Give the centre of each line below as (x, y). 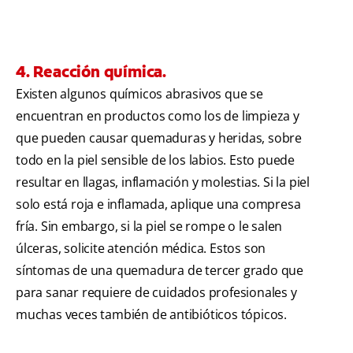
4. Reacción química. (91, 72)
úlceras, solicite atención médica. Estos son (141, 249)
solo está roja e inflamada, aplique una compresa (158, 204)
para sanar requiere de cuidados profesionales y (156, 293)
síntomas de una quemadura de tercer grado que (160, 271)
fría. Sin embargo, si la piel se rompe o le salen (149, 227)
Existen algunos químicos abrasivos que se (139, 94)
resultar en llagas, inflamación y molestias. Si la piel (163, 182)
